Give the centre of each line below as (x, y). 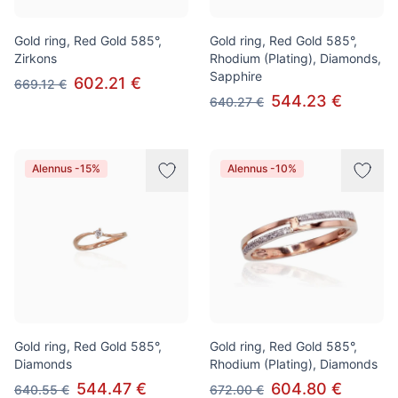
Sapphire (236, 76)
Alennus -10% (262, 168)
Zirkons (36, 58)
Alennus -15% (66, 168)
